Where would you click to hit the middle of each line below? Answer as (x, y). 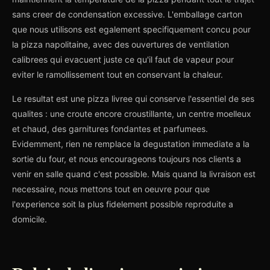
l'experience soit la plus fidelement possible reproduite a (123, 204)
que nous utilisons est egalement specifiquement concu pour (131, 29)
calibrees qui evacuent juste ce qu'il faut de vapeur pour (123, 59)
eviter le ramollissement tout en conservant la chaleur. (118, 74)
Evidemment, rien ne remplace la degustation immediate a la (131, 144)
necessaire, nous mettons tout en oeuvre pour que (111, 189)
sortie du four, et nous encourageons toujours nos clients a (127, 159)
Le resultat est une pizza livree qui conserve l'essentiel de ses (133, 99)
